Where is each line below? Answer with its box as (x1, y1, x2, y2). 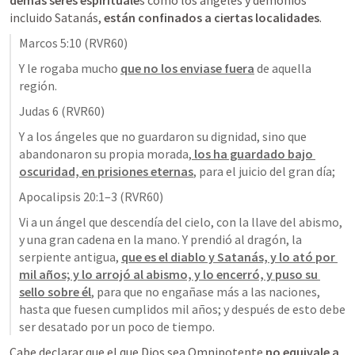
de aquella (254, 60, 311, 76)
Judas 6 (19, 103, 59, 119)
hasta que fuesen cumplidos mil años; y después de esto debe (19, 301, 345, 317)
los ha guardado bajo (192, 146, 313, 162)
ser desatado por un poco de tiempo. (19, 319, 215, 334)
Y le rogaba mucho (19, 60, 118, 76)
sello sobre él (19, 284, 91, 300)
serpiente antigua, (19, 249, 121, 265)
